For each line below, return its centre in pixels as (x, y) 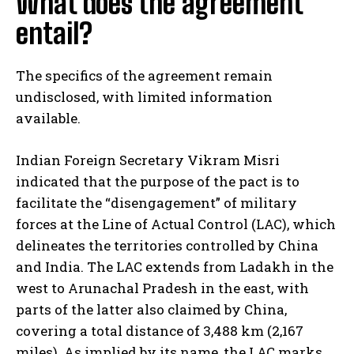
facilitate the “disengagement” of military (156, 203)
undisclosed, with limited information (144, 97)
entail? (54, 34)
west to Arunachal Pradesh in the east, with (162, 288)
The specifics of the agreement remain (144, 76)
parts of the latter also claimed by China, (151, 310)
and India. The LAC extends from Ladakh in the (175, 267)
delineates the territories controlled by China (167, 246)
